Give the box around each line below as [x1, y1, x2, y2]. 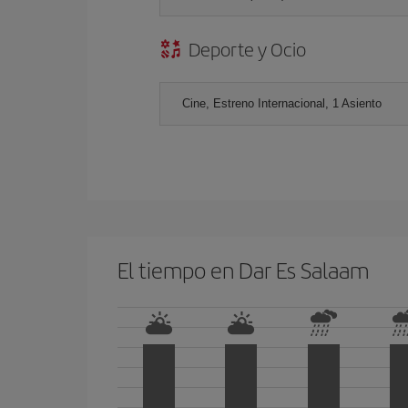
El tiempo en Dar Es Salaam [117, 253, 369, 285]
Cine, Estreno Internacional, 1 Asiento [182, 96, 382, 110]
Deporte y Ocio [189, 35, 306, 62]
